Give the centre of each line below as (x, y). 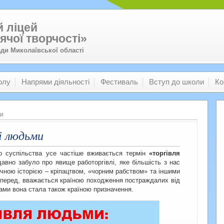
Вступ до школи (176, 82)
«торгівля (164, 153)
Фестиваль (119, 82)
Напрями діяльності (55, 82)
